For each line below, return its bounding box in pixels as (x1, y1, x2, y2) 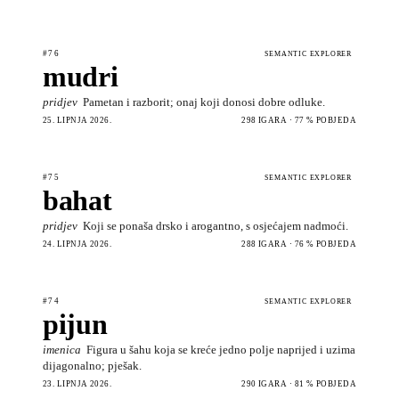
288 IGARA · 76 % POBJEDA (241, 239, 356, 248)
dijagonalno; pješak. (43, 358, 142, 372)
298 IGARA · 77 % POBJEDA (241, 115, 356, 125)
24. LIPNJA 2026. (43, 239, 112, 248)
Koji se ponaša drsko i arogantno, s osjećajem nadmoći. (83, 218, 348, 232)
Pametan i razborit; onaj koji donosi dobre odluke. (83, 94, 325, 109)
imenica (43, 342, 81, 356)
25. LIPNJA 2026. (43, 115, 112, 125)
